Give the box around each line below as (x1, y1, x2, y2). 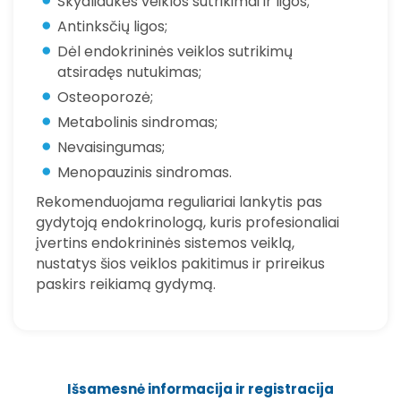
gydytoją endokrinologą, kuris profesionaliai (36, 212, 339, 234)
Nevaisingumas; (56, 137, 165, 158)
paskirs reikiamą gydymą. (36, 274, 216, 295)
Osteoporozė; (56, 87, 153, 108)
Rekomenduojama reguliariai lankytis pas (36, 192, 322, 213)
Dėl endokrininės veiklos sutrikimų (56, 41, 293, 63)
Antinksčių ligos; (56, 16, 167, 38)
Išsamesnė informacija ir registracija (67, 379, 334, 398)
